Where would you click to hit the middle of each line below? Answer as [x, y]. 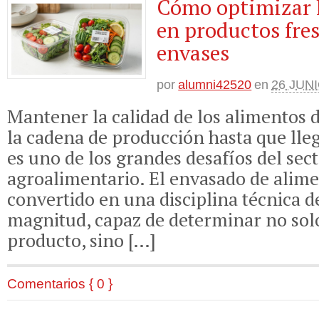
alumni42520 [215, 85]
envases [193, 53]
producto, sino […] [82, 240]
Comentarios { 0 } [60, 283]
